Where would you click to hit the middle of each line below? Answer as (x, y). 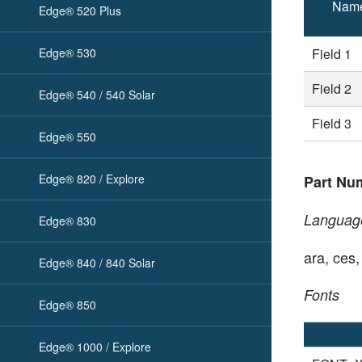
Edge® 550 (67, 137)
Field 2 (332, 89)
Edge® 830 (67, 221)
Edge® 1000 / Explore (95, 347)
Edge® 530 (67, 53)
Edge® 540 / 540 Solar (97, 95)
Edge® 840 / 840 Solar (97, 263)
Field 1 (332, 54)
